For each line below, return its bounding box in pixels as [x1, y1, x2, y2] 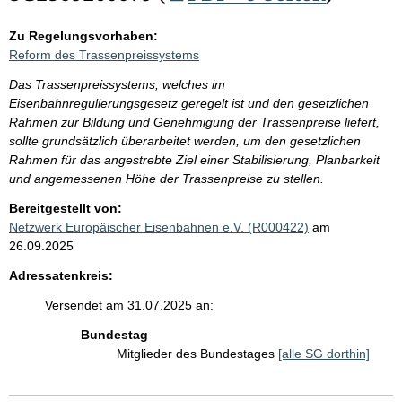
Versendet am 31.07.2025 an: [45, 298, 214, 312]
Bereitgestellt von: [9, 201, 122, 215]
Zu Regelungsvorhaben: [9, 29, 158, 43]
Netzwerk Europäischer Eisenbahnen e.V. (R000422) [9, 220, 309, 234]
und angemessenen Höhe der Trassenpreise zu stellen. [9, 171, 324, 186]
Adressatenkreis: [9, 268, 113, 283]
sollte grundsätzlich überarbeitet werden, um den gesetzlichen [9, 134, 361, 148]
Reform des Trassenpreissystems [9, 48, 199, 62]
